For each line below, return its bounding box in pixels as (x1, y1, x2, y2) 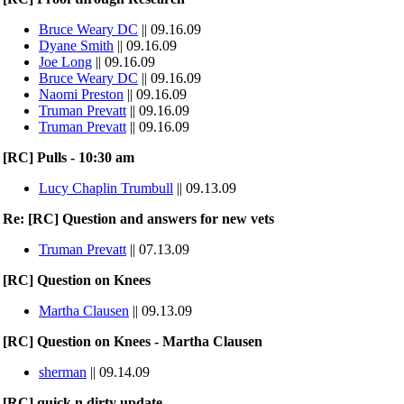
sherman (39, 364, 87, 380)
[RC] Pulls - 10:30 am (3, 150, 134, 165)
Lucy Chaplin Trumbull (39, 180, 173, 196)
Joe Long (39, 54, 92, 69)
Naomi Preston (39, 87, 124, 102)
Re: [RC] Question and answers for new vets (3, 211, 274, 226)
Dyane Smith (39, 38, 114, 53)
